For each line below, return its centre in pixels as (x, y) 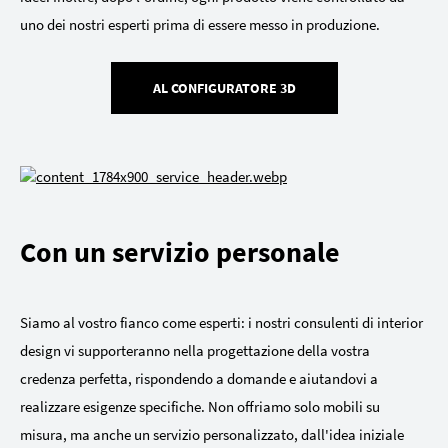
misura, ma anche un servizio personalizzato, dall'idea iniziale (212, 434)
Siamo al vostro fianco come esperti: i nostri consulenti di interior (221, 322)
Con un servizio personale (180, 251)
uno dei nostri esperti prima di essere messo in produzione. (200, 25)
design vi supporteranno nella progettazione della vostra (195, 350)
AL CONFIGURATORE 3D (224, 88)
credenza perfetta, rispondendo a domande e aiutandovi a (199, 378)
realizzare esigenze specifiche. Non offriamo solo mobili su (200, 406)
